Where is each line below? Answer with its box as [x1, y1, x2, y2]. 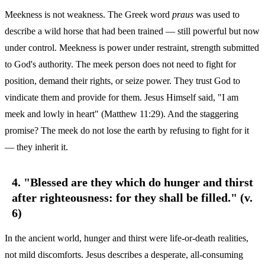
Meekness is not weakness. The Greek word [5, 9, 172, 20]
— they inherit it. [5, 141, 68, 152]
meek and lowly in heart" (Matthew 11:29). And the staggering [5, 108, 238, 119]
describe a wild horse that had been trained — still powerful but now [5, 25, 260, 36]
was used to [193, 9, 240, 20]
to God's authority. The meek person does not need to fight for [5, 59, 236, 69]
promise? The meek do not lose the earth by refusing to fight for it [5, 125, 249, 135]
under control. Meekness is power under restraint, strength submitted [5, 42, 259, 53]
